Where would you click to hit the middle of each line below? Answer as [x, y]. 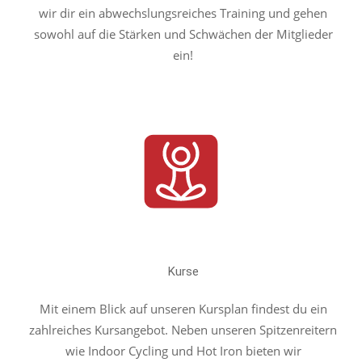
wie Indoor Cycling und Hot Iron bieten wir [183, 351]
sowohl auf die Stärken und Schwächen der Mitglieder [183, 34]
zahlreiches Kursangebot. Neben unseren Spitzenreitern [183, 330]
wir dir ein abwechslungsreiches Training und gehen [183, 13]
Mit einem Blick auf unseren [119, 309]
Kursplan [223, 309]
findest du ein [287, 309]
